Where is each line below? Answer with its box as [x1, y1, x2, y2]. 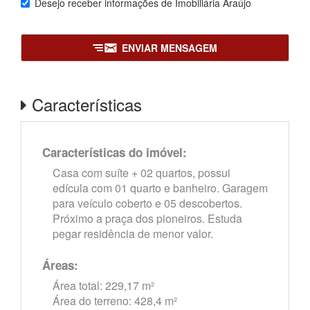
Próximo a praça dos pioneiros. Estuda [53, 210, 242, 226]
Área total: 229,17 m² [53, 277, 154, 293]
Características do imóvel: [42, 144, 187, 161]
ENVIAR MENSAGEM [122, 41, 217, 55]
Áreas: [42, 257, 78, 273]
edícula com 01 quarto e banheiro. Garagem [53, 180, 268, 196]
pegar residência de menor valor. [53, 226, 213, 241]
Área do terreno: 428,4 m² [53, 293, 177, 309]
